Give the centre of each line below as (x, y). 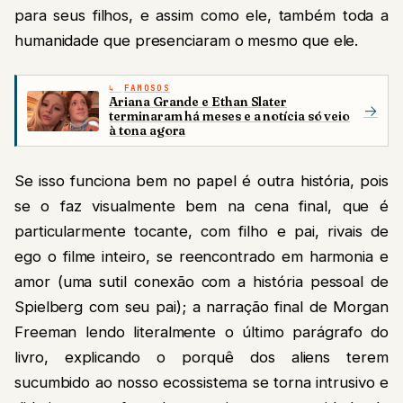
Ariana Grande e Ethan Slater (198, 102)
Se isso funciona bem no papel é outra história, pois (201, 181)
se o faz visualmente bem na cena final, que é (201, 206)
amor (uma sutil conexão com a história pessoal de (201, 282)
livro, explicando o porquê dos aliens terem (201, 358)
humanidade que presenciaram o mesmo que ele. (187, 41)
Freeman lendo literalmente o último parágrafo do (201, 332)
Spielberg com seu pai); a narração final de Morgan (201, 307)
